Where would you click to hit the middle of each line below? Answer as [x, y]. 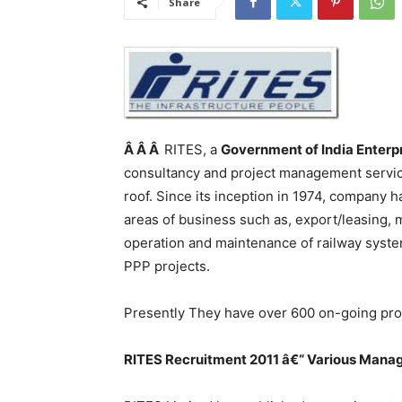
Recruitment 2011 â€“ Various [261, 360]
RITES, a [192, 150]
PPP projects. [167, 267]
